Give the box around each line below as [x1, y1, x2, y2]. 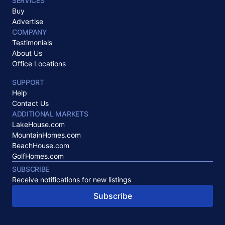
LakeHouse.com [12, 120, 65, 129]
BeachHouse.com [12, 141, 69, 150]
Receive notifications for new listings [12, 175, 131, 184]
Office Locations [12, 59, 66, 68]
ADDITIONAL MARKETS [12, 109, 88, 118]
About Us [12, 49, 42, 57]
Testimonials [12, 38, 52, 47]
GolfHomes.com [12, 152, 64, 160]
